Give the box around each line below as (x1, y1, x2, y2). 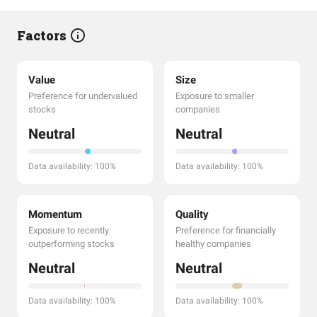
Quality (175, 208, 209, 221)
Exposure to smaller (175, 91, 254, 101)
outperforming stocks (28, 238, 115, 249)
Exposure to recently (28, 225, 109, 236)
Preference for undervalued (28, 91, 137, 101)
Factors (17, 27, 69, 44)
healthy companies (175, 238, 251, 249)
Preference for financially (175, 225, 276, 236)
